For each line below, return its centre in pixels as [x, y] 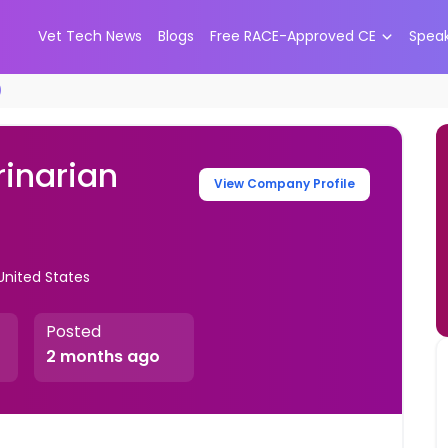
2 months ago [102, 357]
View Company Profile [285, 184]
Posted [73, 332]
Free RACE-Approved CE [292, 36]
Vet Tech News [89, 36]
